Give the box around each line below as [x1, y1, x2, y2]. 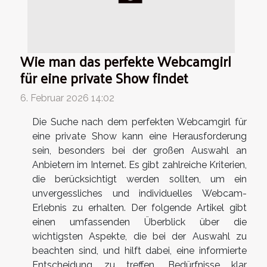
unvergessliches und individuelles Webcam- [32, 187, 247, 199]
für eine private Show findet [20, 64, 188, 91]
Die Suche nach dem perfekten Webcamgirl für [32, 116, 247, 128]
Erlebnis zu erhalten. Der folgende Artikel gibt [32, 201, 247, 213]
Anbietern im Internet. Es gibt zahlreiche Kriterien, [32, 159, 247, 170]
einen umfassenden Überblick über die [32, 216, 247, 228]
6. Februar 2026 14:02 [20, 92, 114, 104]
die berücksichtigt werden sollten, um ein [32, 173, 247, 185]
